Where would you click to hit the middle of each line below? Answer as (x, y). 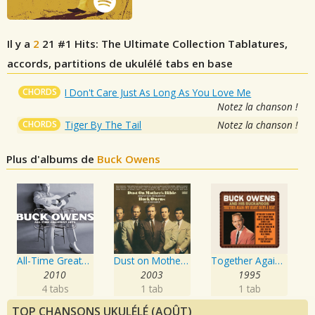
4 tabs (55, 289)
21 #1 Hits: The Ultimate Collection (134, 44)
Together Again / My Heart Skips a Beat (278, 261)
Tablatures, (256, 44)
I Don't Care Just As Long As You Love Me (158, 93)
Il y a (20, 44)
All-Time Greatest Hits (85, 261)
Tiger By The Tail (103, 125)
